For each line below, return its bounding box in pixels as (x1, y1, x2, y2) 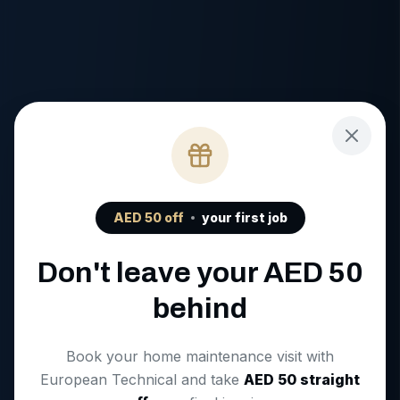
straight (296, 370, 360, 388)
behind (153, 292, 247, 324)
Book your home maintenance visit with (66, 346, 334, 365)
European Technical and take (40, 370, 239, 388)
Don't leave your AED (37, 256, 329, 288)
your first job (201, 209, 287, 225)
